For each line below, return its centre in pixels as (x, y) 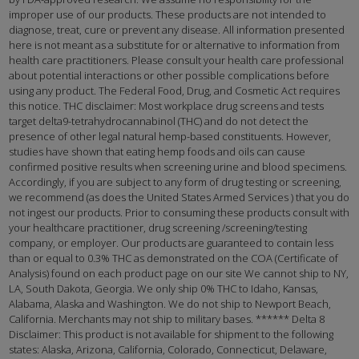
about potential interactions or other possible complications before (169, 76)
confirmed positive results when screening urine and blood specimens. (178, 167)
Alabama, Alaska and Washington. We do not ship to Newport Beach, (170, 304)
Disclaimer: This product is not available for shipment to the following (171, 335)
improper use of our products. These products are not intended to (168, 15)
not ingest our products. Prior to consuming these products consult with (179, 213)
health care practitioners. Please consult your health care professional (177, 61)
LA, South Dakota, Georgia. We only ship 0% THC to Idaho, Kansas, (164, 289)
